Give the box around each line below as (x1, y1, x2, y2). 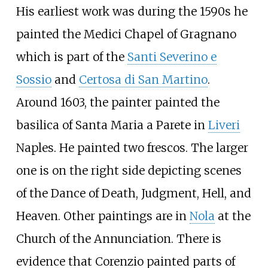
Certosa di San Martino (78, 72, 208, 87)
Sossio (16, 72, 51, 87)
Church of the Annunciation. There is (16, 231, 221, 246)
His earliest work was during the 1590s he (16, 4, 248, 19)
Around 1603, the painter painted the (16, 95, 220, 109)
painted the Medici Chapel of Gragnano (16, 26, 236, 41)
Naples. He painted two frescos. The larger (16, 140, 248, 155)
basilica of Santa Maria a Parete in (16, 117, 208, 132)
